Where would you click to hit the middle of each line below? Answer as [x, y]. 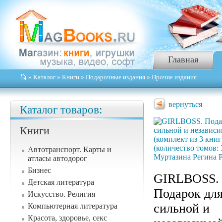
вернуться [185, 104]
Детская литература [61, 182]
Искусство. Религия [61, 194]
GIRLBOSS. [186, 179]
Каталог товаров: [61, 110]
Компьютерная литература [73, 206]
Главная [183, 59]
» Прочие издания [171, 77]
